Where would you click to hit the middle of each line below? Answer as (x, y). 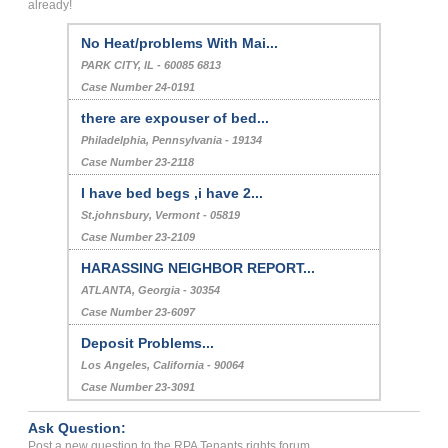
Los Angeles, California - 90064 (163, 364)
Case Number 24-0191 (138, 86)
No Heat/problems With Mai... (180, 42)
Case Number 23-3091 (138, 386)
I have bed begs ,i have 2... (172, 192)
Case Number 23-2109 (138, 236)
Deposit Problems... (148, 342)
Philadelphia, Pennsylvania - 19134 (172, 139)
